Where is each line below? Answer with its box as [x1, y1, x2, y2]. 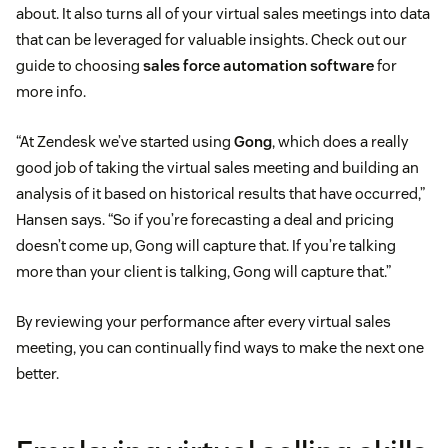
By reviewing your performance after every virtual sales [16, 312, 391, 332]
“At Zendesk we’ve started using [16, 132, 234, 152]
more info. [16, 82, 86, 102]
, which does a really [272, 132, 408, 152]
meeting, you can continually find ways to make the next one [16, 338, 424, 358]
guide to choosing [16, 56, 143, 76]
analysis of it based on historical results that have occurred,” [16, 184, 425, 204]
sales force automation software [143, 56, 374, 76]
